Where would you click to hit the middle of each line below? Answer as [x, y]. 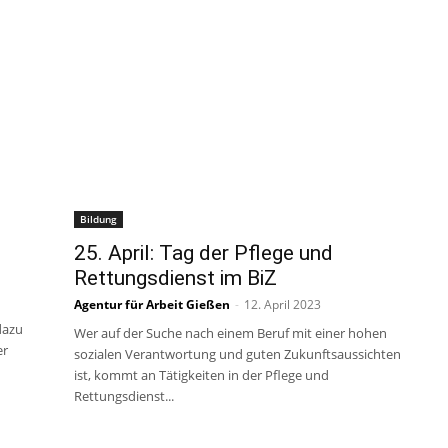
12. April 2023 [282, 304]
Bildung [98, 219]
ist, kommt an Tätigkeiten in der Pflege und [201, 375]
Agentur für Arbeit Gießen [152, 304]
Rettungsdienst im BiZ [175, 278]
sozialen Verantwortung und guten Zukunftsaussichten [237, 354]
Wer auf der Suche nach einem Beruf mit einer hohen [230, 333]
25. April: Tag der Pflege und [203, 253]
